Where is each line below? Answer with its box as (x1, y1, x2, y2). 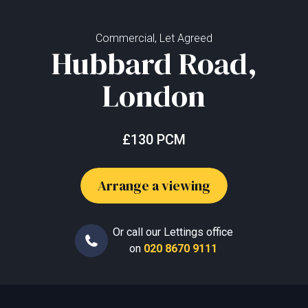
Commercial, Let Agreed (96, 32, 212, 45)
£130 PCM (122, 131, 186, 148)
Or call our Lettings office (113, 225, 233, 239)
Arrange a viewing (98, 176, 210, 196)
